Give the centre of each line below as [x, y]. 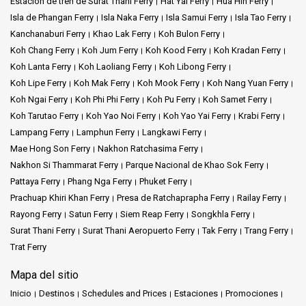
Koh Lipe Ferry [38, 83]
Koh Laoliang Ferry [115, 66]
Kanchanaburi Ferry [48, 33]
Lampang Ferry [40, 132]
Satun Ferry [91, 214]
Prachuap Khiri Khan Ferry [60, 197]
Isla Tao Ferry [261, 17]
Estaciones [196, 293]
